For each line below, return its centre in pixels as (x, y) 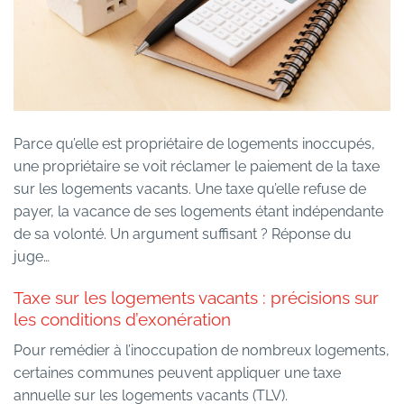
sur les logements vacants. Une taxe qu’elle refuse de (190, 189)
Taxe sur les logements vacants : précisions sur (196, 298)
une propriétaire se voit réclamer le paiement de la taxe (197, 167)
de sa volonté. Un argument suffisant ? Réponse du (183, 234)
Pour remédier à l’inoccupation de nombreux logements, (202, 350)
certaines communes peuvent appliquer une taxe (177, 372)
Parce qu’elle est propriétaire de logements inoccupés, (194, 144)
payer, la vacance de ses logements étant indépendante (198, 212)
